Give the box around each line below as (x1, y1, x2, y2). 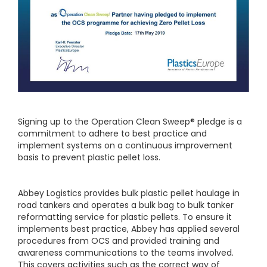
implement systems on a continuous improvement (18, 139, 232, 152)
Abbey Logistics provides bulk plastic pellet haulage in (18, 187, 240, 200)
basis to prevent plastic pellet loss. (18, 151, 160, 164)
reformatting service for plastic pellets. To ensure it (18, 211, 232, 223)
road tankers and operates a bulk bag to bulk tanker (18, 199, 234, 212)
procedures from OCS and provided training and (18, 235, 219, 247)
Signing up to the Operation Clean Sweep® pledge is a (18, 116, 242, 128)
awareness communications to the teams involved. (18, 247, 234, 259)
